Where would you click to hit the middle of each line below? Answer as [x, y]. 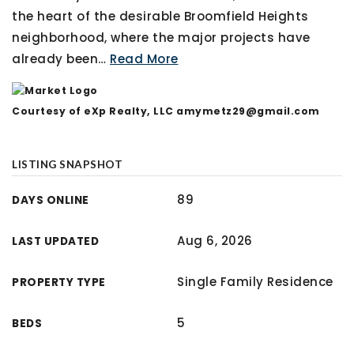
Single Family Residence [255, 282]
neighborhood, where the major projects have [161, 38]
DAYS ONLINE [51, 200]
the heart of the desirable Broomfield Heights [160, 16]
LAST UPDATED [55, 241]
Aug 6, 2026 [215, 241]
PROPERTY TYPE [59, 282]
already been [55, 59]
